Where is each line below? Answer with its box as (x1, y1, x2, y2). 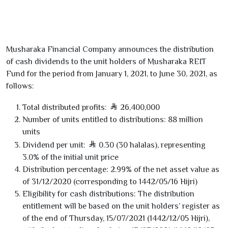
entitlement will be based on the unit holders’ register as (22, 202, 220, 211)
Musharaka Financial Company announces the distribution (6, 45, 214, 54)
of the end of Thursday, (22, 214, 106, 223)
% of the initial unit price (33, 153, 119, 162)
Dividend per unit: (22, 140, 85, 150)
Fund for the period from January (6, 69, 124, 78)
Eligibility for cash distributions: (22, 189, 136, 198)
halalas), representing (128, 140, 206, 150)
